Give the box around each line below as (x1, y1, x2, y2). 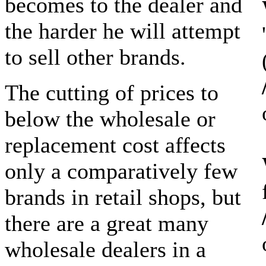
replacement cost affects (5, 132, 226, 157)
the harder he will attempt (5, 18, 240, 43)
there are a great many (5, 210, 208, 236)
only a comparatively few (5, 158, 237, 183)
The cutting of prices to (5, 80, 218, 105)
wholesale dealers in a (5, 236, 206, 262)
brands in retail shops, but (5, 184, 241, 210)
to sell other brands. (5, 44, 186, 69)
